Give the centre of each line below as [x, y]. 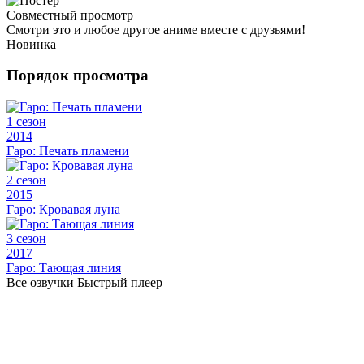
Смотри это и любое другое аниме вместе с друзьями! [156, 29]
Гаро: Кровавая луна [63, 210]
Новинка [31, 44]
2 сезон [26, 180]
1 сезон [26, 122]
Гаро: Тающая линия [64, 268]
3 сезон [26, 239]
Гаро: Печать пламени [68, 151]
